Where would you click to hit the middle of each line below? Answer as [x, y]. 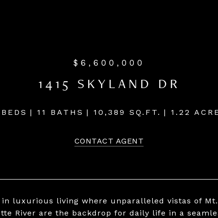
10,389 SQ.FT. [127, 112]
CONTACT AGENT [109, 141]
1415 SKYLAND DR [109, 85]
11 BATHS [60, 112]
